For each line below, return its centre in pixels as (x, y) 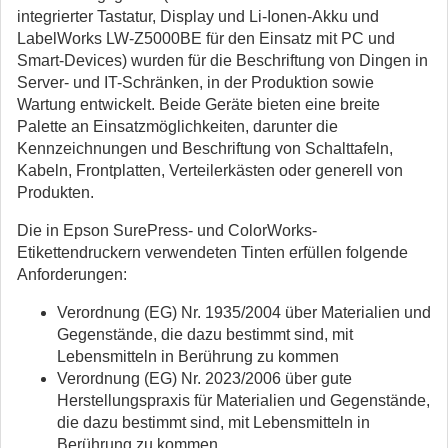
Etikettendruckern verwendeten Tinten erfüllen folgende (212, 252)
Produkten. (55, 192)
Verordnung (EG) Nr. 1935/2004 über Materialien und (244, 312)
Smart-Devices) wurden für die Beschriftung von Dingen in (222, 60)
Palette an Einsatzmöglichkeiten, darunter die (177, 126)
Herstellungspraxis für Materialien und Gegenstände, (243, 400)
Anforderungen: (72, 274)
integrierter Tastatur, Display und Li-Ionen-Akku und (198, 16)
